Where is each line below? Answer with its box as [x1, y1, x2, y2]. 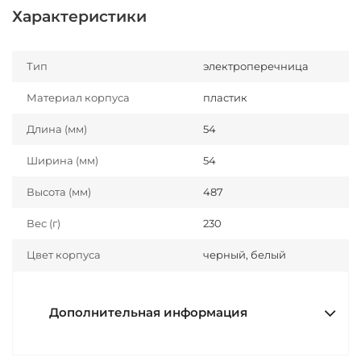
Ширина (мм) [27, 154, 98, 167]
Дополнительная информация [49, 305, 247, 320]
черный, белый [203, 248, 286, 261]
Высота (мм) [27, 185, 91, 198]
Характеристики [12, 7, 147, 26]
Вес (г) [27, 217, 60, 230]
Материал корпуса [27, 91, 130, 104]
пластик [203, 91, 247, 104]
